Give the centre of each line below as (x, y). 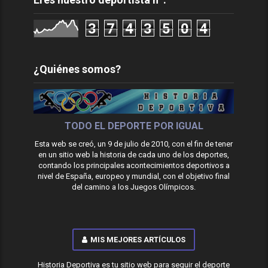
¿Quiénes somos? (77, 69)
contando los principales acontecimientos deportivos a (134, 165)
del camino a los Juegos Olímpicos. (134, 187)
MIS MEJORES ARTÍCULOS (138, 239)
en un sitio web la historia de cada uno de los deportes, (134, 154)
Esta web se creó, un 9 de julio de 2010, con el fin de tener (134, 144)
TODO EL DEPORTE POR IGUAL (134, 126)
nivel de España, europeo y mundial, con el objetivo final (134, 176)
